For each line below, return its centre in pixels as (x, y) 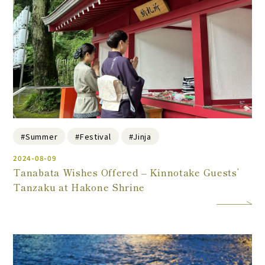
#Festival (93, 137)
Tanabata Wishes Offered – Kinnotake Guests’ (126, 173)
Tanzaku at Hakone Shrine (79, 188)
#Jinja (140, 137)
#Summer (39, 137)
